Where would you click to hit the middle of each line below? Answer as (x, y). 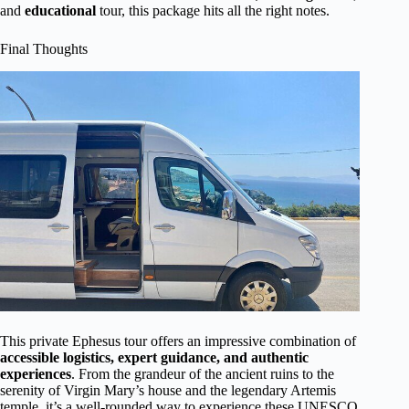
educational (60, 11)
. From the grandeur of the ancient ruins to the (203, 374)
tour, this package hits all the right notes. (213, 11)
